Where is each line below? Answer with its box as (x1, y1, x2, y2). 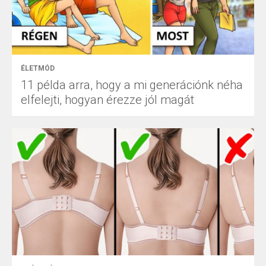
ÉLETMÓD (21, 64, 55, 73)
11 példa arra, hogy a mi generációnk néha (21, 78, 243, 93)
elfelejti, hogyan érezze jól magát (21, 93, 194, 107)
